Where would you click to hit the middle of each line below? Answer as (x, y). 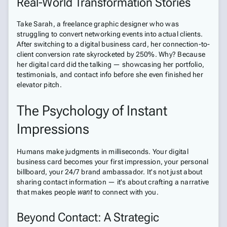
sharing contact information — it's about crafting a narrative (113, 182)
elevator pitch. (39, 85)
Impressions (53, 129)
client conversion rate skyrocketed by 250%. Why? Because (111, 54)
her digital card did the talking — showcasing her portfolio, (110, 64)
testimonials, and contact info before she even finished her (110, 74)
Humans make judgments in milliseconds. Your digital (103, 152)
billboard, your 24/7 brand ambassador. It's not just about (110, 172)
